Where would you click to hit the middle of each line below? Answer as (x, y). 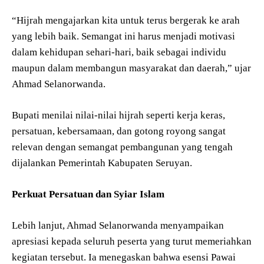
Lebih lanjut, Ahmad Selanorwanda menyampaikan (118, 226)
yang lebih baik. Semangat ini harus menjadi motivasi (123, 37)
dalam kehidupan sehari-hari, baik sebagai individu (119, 52)
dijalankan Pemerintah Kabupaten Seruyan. (102, 163)
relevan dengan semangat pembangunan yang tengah (122, 147)
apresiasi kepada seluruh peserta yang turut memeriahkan (132, 242)
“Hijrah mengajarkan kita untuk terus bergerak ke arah (126, 21)
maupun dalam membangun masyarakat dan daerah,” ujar (131, 68)
